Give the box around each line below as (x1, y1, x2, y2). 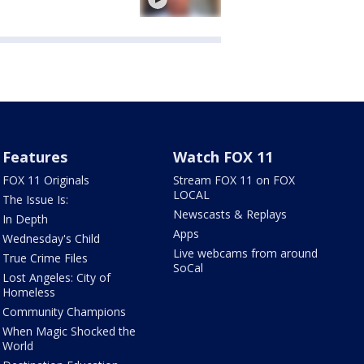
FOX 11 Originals (2, 171, 89, 188)
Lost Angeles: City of (2, 269, 110, 285)
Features (2, 146, 67, 167)
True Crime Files (2, 249, 88, 266)
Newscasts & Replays (173, 206, 288, 222)
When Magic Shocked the (2, 323, 136, 339)
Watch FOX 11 (173, 146, 274, 167)
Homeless (2, 284, 55, 300)
